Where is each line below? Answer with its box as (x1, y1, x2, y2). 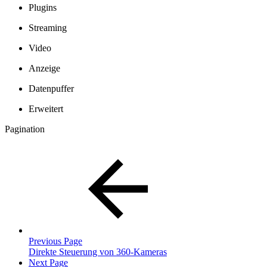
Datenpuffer (29, 83, 74, 94)
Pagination (5, 123, 45, 134)
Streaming (29, 22, 67, 33)
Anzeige (29, 63, 60, 73)
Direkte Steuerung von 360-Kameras (29, 246, 167, 257)
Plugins (29, 2, 57, 13)
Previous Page (29, 235, 82, 246)
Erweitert (29, 103, 63, 114)
